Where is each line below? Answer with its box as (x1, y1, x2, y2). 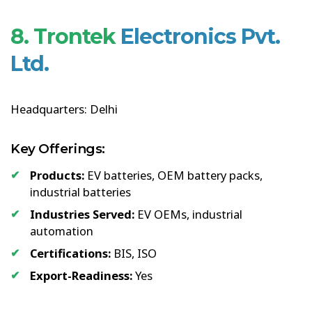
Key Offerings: (10, 140, 105, 157)
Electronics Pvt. (120, 23, 280, 49)
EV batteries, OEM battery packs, (84, 166, 263, 183)
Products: (30, 166, 84, 183)
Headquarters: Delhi (10, 100, 118, 117)
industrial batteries (30, 183, 131, 200)
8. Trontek (10, 23, 116, 49)
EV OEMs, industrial (134, 205, 242, 222)
